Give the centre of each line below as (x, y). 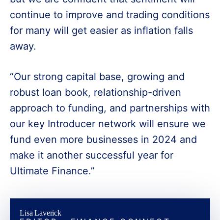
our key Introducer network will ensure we (108, 124)
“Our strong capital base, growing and (97, 77)
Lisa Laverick (41, 213)
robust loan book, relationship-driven (96, 92)
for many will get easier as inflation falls (101, 30)
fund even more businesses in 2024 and (103, 139)
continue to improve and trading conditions (110, 15)
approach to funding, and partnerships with (110, 108)
